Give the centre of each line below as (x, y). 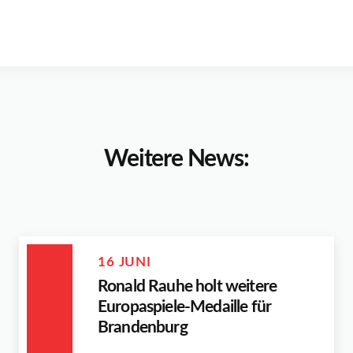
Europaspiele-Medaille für (185, 307)
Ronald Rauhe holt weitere (188, 286)
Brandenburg (143, 327)
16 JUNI (124, 262)
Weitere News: (176, 159)
